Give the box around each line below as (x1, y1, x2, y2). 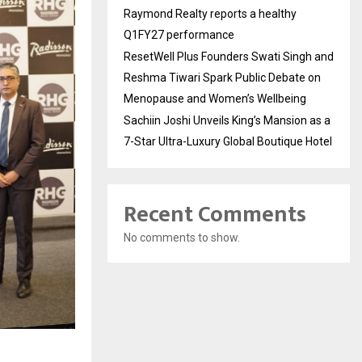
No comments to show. (124, 230, 240, 244)
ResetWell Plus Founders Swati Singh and (124, 49, 334, 63)
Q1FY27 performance (124, 27, 234, 41)
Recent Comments (124, 195, 306, 234)
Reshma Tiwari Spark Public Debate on (124, 70, 321, 84)
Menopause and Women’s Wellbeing (124, 91, 306, 105)
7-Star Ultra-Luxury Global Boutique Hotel (124, 134, 332, 148)
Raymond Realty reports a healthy (124, 6, 297, 20)
